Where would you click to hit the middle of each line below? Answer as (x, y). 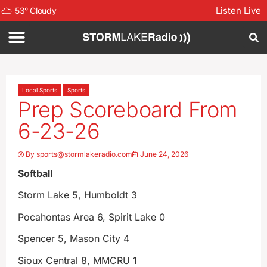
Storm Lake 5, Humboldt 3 (77, 195)
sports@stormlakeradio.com (84, 154)
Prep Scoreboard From (128, 110)
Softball (35, 173)
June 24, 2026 (164, 154)
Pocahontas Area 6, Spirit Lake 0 (91, 217)
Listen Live (238, 10)
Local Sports (40, 90)
